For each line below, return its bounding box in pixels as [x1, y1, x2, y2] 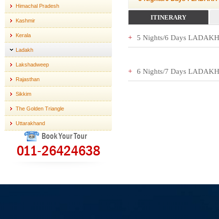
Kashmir [16, 18, 35, 23]
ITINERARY [151, 13, 187, 21]
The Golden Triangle [16, 106, 64, 111]
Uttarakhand [16, 120, 45, 126]
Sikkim [16, 91, 31, 97]
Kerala [16, 32, 31, 38]
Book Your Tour [41, 131, 87, 141]
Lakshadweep [16, 62, 49, 67]
